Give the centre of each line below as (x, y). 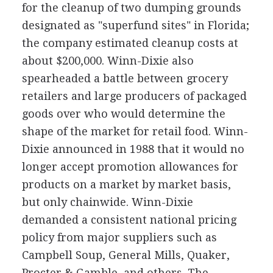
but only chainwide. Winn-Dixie (107, 202)
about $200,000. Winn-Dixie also (108, 60)
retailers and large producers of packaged (134, 96)
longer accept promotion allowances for (130, 166)
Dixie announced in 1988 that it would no (133, 149)
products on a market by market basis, (126, 184)
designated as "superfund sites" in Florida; (135, 25)
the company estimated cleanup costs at (130, 43)
